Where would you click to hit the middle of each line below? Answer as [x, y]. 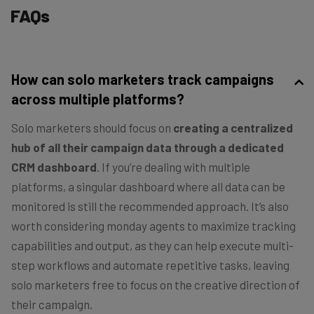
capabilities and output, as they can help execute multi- [152, 246]
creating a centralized [233, 128]
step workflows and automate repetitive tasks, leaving [150, 265]
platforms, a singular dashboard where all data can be [148, 187]
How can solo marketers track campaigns [143, 80]
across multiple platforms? [98, 99]
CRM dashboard [54, 167]
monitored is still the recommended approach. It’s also [150, 206]
